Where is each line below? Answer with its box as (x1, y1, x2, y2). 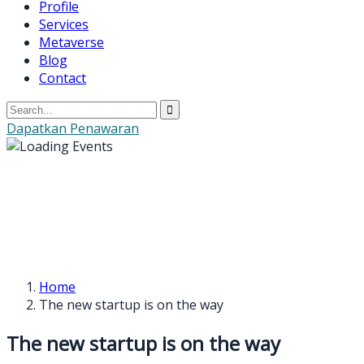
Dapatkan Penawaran (6, 119, 139, 137)
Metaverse (39, 33, 104, 51)
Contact (39, 69, 86, 87)
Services (39, 15, 89, 33)
